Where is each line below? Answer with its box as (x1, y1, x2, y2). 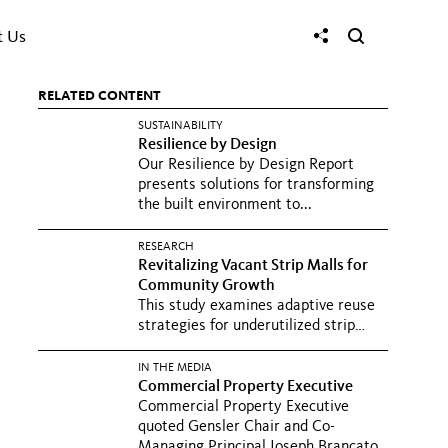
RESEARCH (138, 241, 194, 253)
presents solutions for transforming (138, 177, 374, 193)
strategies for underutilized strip (138, 318, 355, 334)
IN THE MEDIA (138, 362, 212, 374)
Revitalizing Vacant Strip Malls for (138, 258, 368, 274)
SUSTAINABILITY (138, 120, 223, 132)
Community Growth (138, 278, 278, 294)
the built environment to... (138, 197, 312, 213)
